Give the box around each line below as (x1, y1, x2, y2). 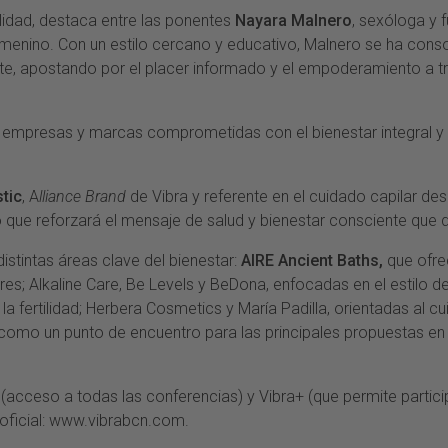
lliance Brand (39, 187, 126, 207)
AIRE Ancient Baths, (241, 251, 383, 271)
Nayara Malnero (235, 11, 352, 31)
